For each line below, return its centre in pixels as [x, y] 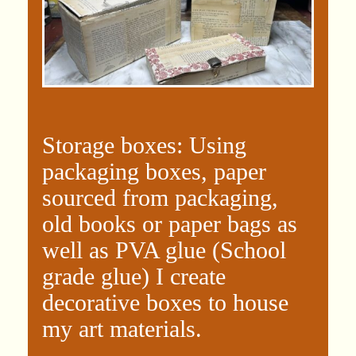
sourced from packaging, [160, 198]
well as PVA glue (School [164, 250]
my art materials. [122, 329]
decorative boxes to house [165, 303]
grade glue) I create [134, 277]
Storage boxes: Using [144, 145]
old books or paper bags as [170, 224]
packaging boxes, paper [154, 172]
